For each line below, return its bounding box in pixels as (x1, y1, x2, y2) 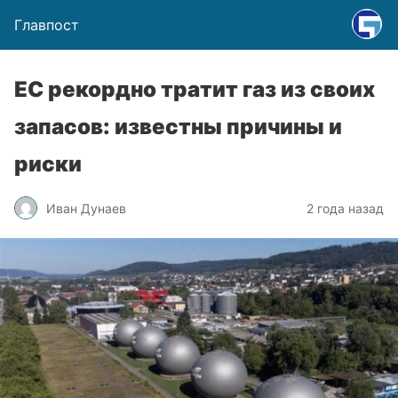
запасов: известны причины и (14, 114, 342, 139)
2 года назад (306, 200, 384, 216)
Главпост (14, 16, 79, 34)
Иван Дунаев (46, 200, 126, 216)
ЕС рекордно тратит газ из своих (14, 76, 375, 102)
